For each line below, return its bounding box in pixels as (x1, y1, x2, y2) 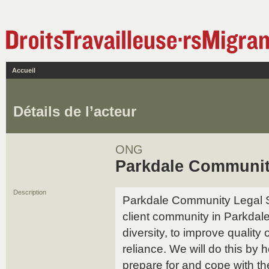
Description (13, 189, 46, 196)
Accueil (12, 67, 35, 74)
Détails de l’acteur (13, 103, 136, 119)
